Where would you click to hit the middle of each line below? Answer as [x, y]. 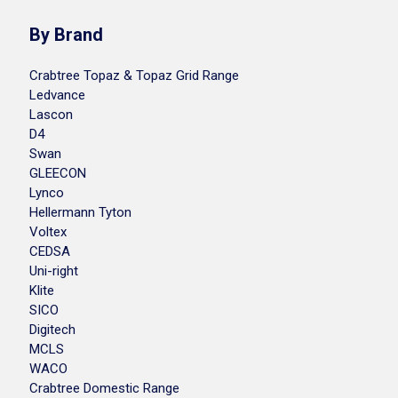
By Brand [66, 35]
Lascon [51, 115]
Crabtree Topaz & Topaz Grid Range [134, 76]
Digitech [52, 330]
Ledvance [57, 95]
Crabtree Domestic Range [104, 388]
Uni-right [53, 271]
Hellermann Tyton [80, 212]
